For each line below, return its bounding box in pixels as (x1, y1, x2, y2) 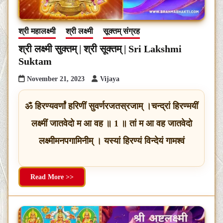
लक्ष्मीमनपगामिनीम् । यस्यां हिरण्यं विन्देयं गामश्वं (38, 135, 185, 146)
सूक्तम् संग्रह (103, 26, 140, 35)
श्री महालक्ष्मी (18, 26, 56, 35)
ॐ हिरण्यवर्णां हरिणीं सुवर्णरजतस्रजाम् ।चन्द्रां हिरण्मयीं (25, 101, 198, 111)
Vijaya (100, 75, 119, 83)
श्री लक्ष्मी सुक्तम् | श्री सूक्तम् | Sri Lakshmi (18, 43, 182, 54)
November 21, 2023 (27, 75, 85, 83)
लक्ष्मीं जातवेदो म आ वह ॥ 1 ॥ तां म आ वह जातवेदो (31, 118, 192, 128)
